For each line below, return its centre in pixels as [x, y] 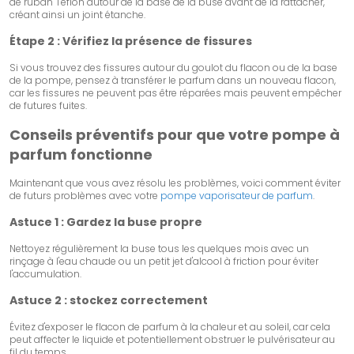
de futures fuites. [48, 106]
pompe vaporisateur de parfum [237, 196]
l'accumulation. [45, 274]
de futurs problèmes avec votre [85, 196]
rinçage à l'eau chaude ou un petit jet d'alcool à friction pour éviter [164, 262]
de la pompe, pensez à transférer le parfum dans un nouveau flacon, [173, 81]
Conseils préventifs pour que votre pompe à [175, 135]
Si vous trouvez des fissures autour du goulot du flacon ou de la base [173, 68]
